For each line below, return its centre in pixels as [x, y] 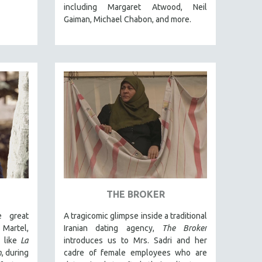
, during [15, 253]
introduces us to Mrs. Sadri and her [135, 241]
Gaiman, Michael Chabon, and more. [128, 19]
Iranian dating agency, [113, 228]
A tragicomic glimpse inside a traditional [135, 216]
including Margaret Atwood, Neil [135, 7]
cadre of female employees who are [135, 253]
